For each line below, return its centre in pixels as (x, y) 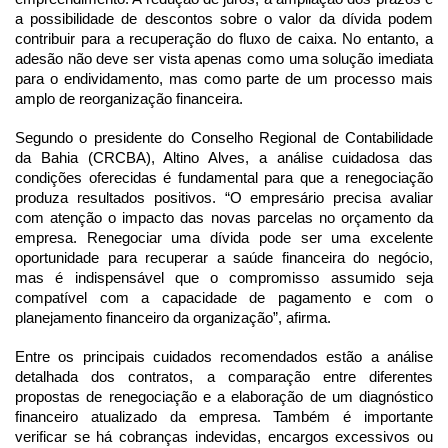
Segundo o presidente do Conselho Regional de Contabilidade (224, 137)
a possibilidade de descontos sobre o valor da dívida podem (224, 18)
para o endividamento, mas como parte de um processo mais (224, 78)
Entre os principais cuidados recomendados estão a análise (224, 356)
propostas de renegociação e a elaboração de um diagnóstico (224, 396)
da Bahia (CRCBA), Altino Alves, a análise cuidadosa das (224, 157)
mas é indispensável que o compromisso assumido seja (224, 277)
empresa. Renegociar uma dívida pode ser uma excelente (224, 237)
